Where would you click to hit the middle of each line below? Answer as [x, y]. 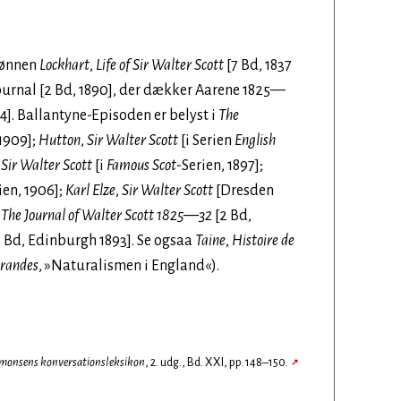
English [255, 141]
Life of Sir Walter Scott [160, 65]
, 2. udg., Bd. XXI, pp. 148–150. [216, 362]
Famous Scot [141, 166]
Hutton [60, 141]
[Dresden [243, 191]
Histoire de [263, 241]
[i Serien [206, 141]
